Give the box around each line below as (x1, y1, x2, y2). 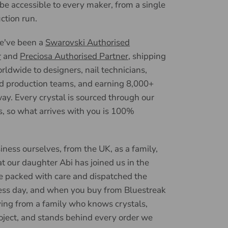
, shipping (128, 50, 166, 62)
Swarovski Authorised (45, 36, 130, 48)
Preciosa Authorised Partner (20, 50, 129, 62)
